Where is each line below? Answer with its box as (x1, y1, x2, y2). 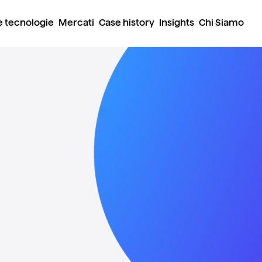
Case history (99, 18, 154, 27)
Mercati (58, 18, 94, 27)
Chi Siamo (199, 18, 244, 27)
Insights (159, 18, 194, 27)
